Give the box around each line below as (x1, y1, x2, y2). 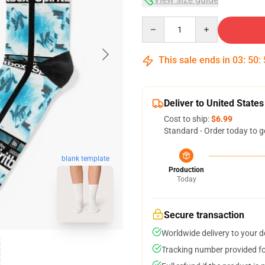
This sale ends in (156, 54, 232, 66)
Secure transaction (164, 209, 244, 221)
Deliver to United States (164, 98, 264, 109)
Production (169, 166, 204, 174)
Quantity (141, 17, 174, 27)
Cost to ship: (164, 114, 211, 124)
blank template (61, 154, 109, 163)
